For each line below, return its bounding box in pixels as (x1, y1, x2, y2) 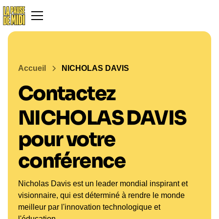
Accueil (18, 64, 46, 72)
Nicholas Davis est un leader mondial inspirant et (18, 179, 188, 188)
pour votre (18, 127, 115, 152)
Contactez (18, 81, 115, 106)
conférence (18, 149, 126, 174)
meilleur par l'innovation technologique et (18, 203, 160, 211)
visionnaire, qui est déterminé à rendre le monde (18, 191, 185, 199)
